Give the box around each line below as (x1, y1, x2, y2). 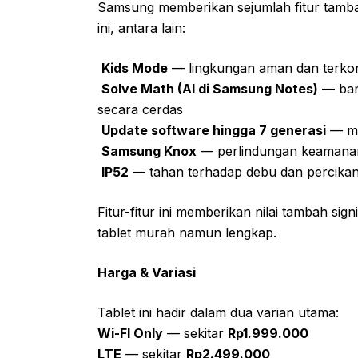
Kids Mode (101, 59, 168, 76)
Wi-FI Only (97, 324, 163, 341)
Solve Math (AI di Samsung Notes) (101, 80, 318, 97)
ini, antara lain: (97, 19, 185, 36)
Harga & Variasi (97, 264, 196, 280)
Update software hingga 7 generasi (101, 121, 326, 138)
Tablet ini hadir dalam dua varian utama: (97, 304, 339, 320)
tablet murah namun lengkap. (97, 224, 276, 241)
